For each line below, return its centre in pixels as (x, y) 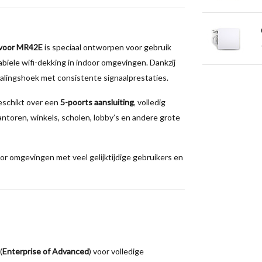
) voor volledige (116, 251)
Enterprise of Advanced (46, 251)
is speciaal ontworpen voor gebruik (107, 47)
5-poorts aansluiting (97, 102)
